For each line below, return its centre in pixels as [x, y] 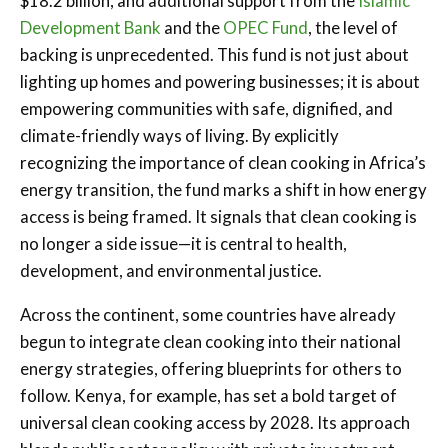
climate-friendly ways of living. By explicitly [179, 135]
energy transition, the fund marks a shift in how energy [223, 189]
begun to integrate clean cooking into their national [210, 341]
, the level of [353, 27]
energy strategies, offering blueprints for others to [211, 368]
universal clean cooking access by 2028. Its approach [215, 422]
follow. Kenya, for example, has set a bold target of [208, 395]
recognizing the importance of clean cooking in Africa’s [223, 162]
